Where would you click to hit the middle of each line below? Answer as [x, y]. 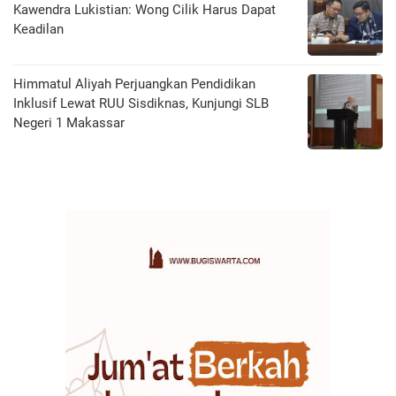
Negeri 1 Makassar [69, 123]
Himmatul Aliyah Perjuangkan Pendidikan [134, 84]
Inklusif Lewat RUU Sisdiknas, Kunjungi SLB [141, 104]
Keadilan [38, 30]
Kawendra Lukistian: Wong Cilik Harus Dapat [145, 10]
